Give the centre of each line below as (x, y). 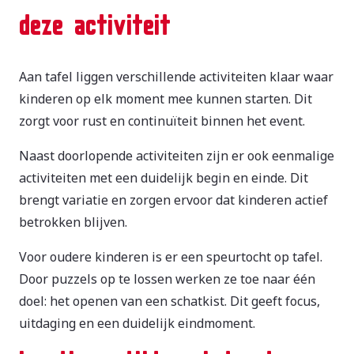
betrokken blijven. (73, 222)
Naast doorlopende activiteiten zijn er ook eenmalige (177, 156)
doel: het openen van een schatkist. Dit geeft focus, (169, 301)
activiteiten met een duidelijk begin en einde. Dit (164, 178)
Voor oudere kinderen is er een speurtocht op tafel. (171, 257)
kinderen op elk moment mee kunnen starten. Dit (166, 99)
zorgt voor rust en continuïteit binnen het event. (162, 121)
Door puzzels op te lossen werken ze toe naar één (167, 279)
